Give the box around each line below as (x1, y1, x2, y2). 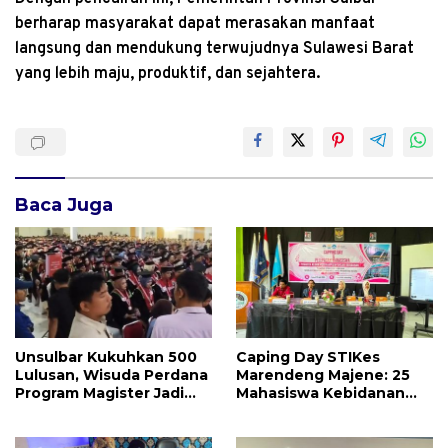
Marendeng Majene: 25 (236, 366, 410, 385)
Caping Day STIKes (236, 348, 380, 367)
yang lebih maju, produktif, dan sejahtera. (15, 64, 320, 85)
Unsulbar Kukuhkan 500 (15, 348, 197, 367)
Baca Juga (15, 194, 113, 217)
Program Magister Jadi (15, 384, 184, 403)
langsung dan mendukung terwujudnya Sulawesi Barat (15, 39, 414, 60)
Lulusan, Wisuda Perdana (15, 366, 208, 385)
